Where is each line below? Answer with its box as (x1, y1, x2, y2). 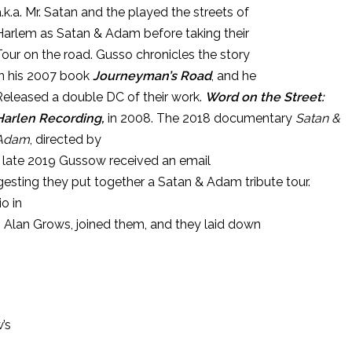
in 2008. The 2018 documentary (104, 111, 292, 126)
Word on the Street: (205, 90, 324, 104)
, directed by (30, 132, 101, 147)
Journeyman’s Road (93, 68, 211, 83)
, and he (211, 68, 256, 83)
